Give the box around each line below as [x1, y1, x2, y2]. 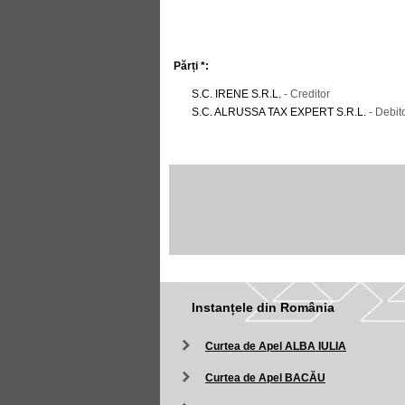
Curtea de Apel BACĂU [205, 372, 325, 384]
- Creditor [281, 88, 330, 100]
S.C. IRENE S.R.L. [192, 88, 281, 100]
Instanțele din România [192, 300, 334, 315]
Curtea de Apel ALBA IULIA [205, 340, 346, 353]
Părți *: [174, 60, 209, 72]
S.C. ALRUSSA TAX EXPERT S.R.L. [192, 106, 366, 118]
